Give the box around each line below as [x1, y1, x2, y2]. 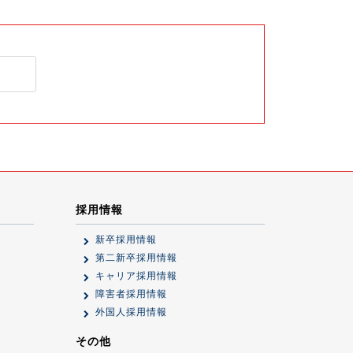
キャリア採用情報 [95, 270, 177, 281]
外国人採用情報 [95, 307, 167, 318]
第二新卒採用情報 [95, 252, 177, 263]
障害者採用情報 [95, 288, 167, 299]
